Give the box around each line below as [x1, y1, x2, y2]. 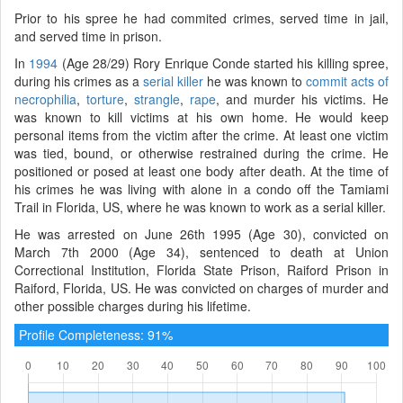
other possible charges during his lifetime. [14, 296, 251, 315]
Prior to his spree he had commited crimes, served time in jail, [14, 8, 389, 27]
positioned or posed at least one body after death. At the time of [14, 161, 389, 180]
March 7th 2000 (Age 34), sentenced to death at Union [14, 242, 389, 261]
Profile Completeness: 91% [19, 325, 173, 344]
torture [86, 89, 124, 108]
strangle [134, 89, 180, 108]
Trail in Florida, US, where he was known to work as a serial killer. [14, 197, 386, 216]
